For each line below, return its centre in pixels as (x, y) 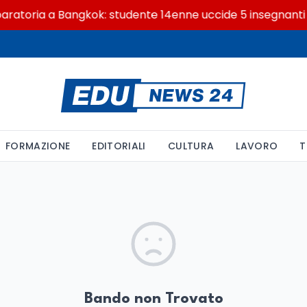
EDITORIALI (119, 146)
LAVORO (257, 146)
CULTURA (191, 146)
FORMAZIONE (38, 146)
